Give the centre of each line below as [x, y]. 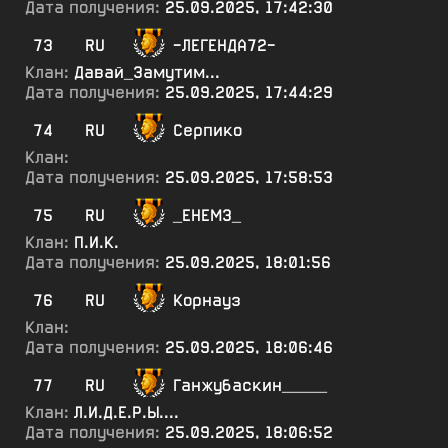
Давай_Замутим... [147, 72]
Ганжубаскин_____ [250, 385]
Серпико [207, 130]
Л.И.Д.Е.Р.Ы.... [126, 412]
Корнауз [207, 300]
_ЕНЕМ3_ [207, 215]
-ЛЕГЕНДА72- [224, 45]
